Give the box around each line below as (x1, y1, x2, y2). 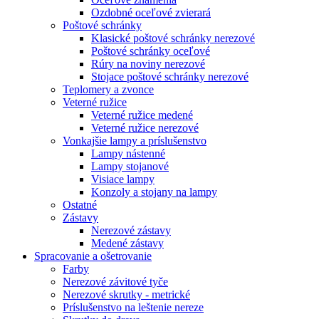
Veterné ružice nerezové (91, 121, 199, 134)
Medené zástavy (91, 236, 164, 249)
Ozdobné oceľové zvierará (91, 6, 211, 19)
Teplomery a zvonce (63, 83, 154, 95)
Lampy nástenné (91, 147, 165, 159)
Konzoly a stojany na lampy (91, 185, 217, 198)
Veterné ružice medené (91, 108, 193, 121)
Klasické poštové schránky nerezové (91, 31, 255, 44)
